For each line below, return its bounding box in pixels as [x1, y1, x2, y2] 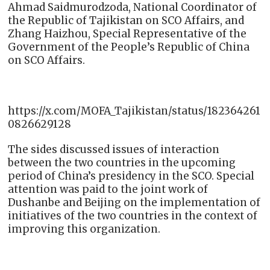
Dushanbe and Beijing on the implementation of [8, 196, 261, 210]
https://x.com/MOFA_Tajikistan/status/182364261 [8, 104, 261, 118]
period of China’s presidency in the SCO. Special [8, 169, 255, 183]
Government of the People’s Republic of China [8, 40, 250, 54]
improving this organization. [8, 222, 161, 236]
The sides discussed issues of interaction [8, 143, 220, 157]
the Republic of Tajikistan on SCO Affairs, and [8, 14, 245, 28]
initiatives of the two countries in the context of [8, 209, 258, 223]
